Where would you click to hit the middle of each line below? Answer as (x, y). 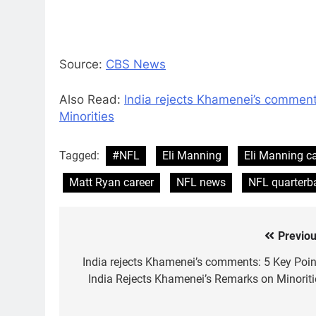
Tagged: (81, 156)
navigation (112, 266)
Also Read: (92, 99)
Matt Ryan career (111, 183)
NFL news (201, 183)
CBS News (136, 65)
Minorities (87, 116)
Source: (83, 65)
